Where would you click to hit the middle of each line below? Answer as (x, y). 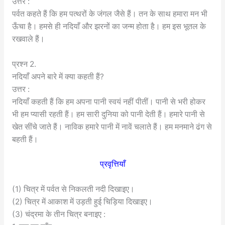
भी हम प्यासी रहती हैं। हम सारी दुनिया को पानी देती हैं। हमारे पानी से (108, 114)
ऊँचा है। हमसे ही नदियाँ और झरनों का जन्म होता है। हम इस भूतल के (109, 26)
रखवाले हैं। (28, 39)
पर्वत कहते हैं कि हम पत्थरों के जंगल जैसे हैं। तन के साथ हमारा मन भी (109, 14)
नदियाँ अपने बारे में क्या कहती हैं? (58, 76)
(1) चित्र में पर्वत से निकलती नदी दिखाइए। (73, 189)
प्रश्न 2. (24, 64)
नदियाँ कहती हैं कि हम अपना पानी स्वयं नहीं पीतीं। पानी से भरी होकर (108, 101)
